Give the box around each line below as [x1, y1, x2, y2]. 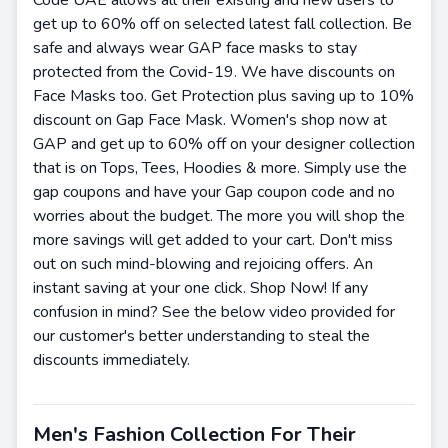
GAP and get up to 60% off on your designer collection [33, 132, 415, 155]
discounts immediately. [33, 348, 194, 371]
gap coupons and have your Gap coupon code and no [33, 180, 395, 203]
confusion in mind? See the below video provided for [33, 300, 395, 323]
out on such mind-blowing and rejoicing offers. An [33, 252, 373, 275]
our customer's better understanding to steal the [33, 324, 370, 347]
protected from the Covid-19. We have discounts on [33, 60, 395, 83]
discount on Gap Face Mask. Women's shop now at [33, 108, 387, 131]
